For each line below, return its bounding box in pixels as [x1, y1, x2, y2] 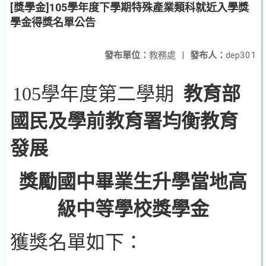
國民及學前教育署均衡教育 [10, 110, 238, 132]
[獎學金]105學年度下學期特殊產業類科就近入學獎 [10, 1, 249, 14]
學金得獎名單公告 [10, 16, 96, 28]
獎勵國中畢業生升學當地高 [19, 171, 247, 192]
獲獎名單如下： [10, 231, 143, 254]
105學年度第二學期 [12, 83, 183, 104]
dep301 [226, 50, 256, 61]
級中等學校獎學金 [57, 198, 209, 220]
